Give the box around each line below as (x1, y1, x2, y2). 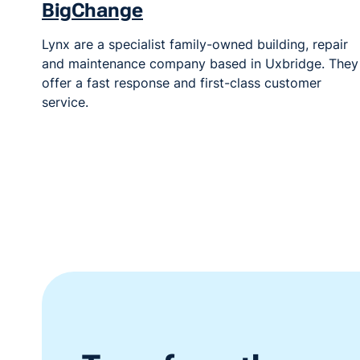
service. (42, 94, 88, 111)
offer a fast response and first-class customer (42, 75, 321, 92)
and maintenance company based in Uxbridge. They (42, 55, 358, 72)
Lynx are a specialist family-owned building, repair (42, 36, 348, 53)
